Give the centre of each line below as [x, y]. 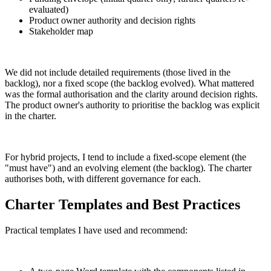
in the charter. [31, 116]
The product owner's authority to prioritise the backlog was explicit [132, 105]
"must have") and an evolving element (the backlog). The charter [128, 168]
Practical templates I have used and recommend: [96, 230]
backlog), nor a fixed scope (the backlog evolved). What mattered [129, 83]
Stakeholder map [61, 31]
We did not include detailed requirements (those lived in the [118, 73]
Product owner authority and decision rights [112, 21]
